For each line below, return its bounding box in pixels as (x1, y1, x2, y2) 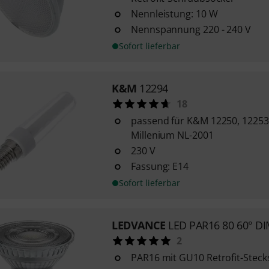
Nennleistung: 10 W (130, 7, 218, 20)
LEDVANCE (111, 218, 166, 232)
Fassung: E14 (130, 160, 189, 173)
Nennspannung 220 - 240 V (130, 23, 252, 36)
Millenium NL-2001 (130, 128, 214, 142)
